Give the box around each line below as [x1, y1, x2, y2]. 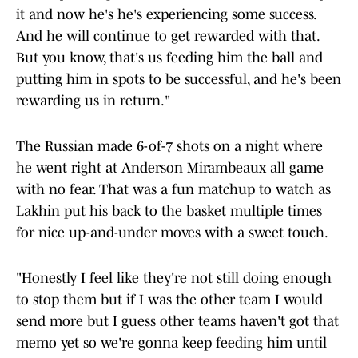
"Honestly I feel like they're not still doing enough [16, 270, 332, 287]
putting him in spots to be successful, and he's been [16, 71, 341, 88]
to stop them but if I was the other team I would [16, 292, 323, 308]
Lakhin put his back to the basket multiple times [16, 203, 322, 220]
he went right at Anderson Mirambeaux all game [16, 160, 324, 177]
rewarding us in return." [16, 93, 170, 109]
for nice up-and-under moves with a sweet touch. [16, 225, 328, 241]
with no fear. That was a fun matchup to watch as [16, 181, 331, 198]
